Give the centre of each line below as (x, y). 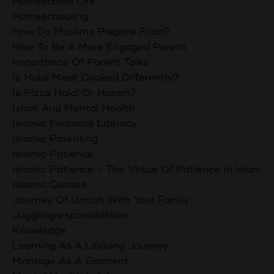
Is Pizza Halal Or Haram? (74, 93)
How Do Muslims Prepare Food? (91, 31)
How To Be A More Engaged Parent (99, 47)
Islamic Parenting (55, 139)
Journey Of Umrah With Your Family (101, 200)
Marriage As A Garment (70, 261)
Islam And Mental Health (73, 108)
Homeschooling (50, 16)
